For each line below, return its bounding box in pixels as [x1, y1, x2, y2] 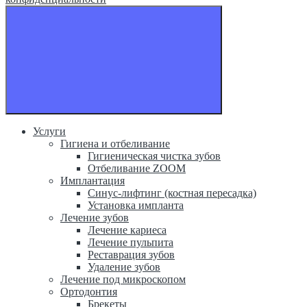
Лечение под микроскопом [60, 273, 186, 285]
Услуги [33, 125, 66, 137]
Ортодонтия [60, 285, 117, 297]
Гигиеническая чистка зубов [88, 149, 221, 162]
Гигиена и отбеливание [60, 137, 170, 149]
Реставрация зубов [88, 248, 175, 260]
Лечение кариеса [88, 223, 167, 236]
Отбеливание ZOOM [88, 162, 186, 174]
